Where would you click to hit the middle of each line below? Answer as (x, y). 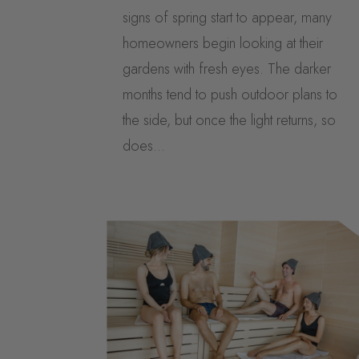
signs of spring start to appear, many (228, 18)
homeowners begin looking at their (223, 44)
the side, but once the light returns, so (230, 121)
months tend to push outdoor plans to (230, 95)
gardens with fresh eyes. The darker (227, 69)
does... (144, 146)
